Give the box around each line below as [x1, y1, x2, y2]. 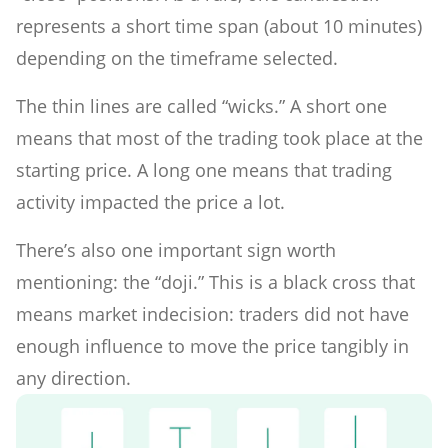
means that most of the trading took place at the [16, 126, 423, 151]
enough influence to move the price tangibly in [16, 334, 409, 359]
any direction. [16, 366, 131, 391]
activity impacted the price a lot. [16, 190, 290, 215]
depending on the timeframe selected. [16, 46, 338, 71]
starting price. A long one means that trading [16, 158, 392, 183]
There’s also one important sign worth [16, 238, 336, 263]
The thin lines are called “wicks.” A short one [16, 94, 387, 119]
